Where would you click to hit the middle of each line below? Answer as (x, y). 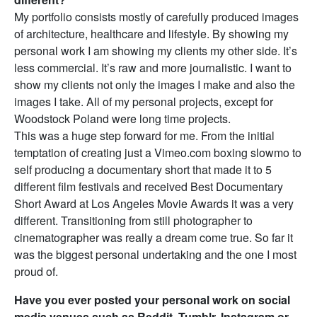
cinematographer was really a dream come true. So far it (154, 238)
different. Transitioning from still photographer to (133, 221)
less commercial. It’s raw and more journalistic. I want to (153, 68)
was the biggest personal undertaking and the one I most (155, 255)
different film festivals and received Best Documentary (149, 187)
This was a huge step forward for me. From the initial (144, 136)
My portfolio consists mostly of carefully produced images (156, 17)
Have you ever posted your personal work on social (152, 300)
